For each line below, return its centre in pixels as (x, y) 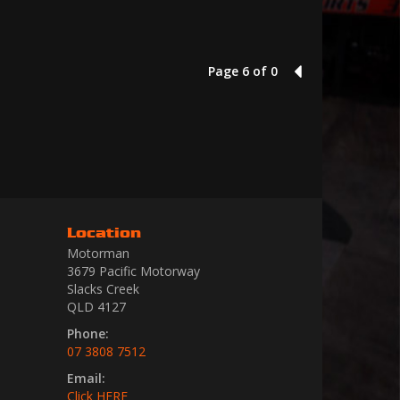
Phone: (88, 333)
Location (104, 232)
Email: (86, 378)
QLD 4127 (96, 307)
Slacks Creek (103, 289)
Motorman (98, 253)
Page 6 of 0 (243, 71)
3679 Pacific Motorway (133, 271)
